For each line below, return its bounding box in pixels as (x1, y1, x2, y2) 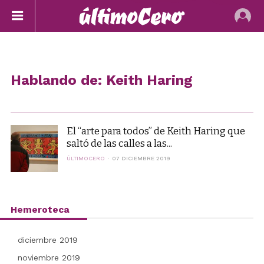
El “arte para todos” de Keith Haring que (66, 125, 245, 137)
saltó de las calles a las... (66, 137, 172, 149)
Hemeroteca (10, 204, 70, 215)
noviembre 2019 (17, 253, 80, 262)
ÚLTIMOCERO (66, 155, 105, 161)
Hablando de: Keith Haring (10, 72, 193, 88)
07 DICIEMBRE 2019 (111, 155, 170, 161)
